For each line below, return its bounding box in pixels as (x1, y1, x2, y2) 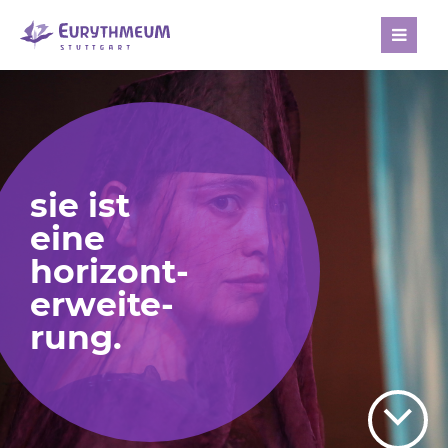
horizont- (30, 251, 189, 291)
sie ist (30, 185, 130, 225)
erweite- (30, 284, 174, 324)
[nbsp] (381, 73, 428, 92)
